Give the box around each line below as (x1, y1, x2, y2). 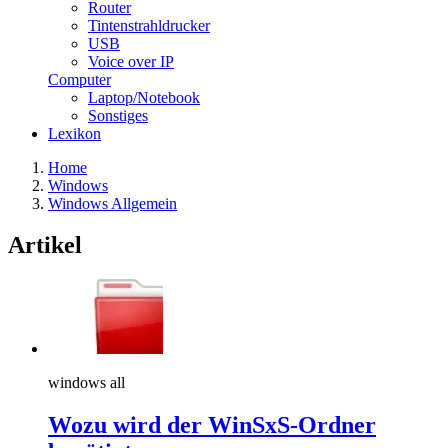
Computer (48, 70, 111, 88)
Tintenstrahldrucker (88, 16, 210, 34)
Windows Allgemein (48, 194, 177, 212)
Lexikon (48, 124, 101, 142)
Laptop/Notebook (88, 88, 200, 106)
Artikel (8, 232, 82, 259)
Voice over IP (88, 52, 174, 70)
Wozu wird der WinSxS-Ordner (48, 412, 376, 439)
